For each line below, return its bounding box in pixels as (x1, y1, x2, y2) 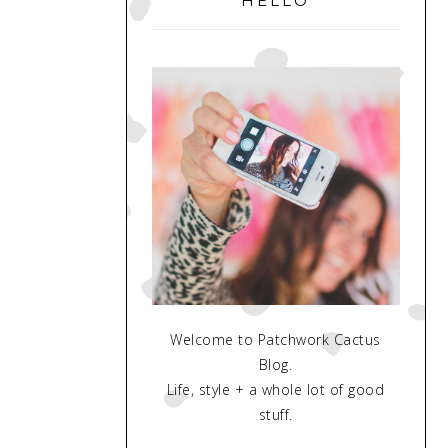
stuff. (258, 404, 293, 424)
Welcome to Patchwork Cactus (170, 329, 381, 349)
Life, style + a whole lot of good (166, 379, 385, 399)
